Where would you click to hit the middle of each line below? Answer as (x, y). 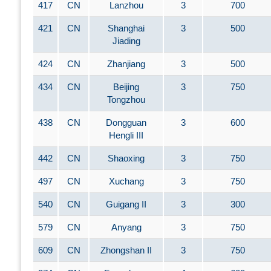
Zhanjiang (126, 64)
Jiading (126, 41)
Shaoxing (126, 158)
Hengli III (126, 135)
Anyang (126, 227)
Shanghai (126, 28)
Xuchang (126, 181)
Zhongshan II (126, 250)
